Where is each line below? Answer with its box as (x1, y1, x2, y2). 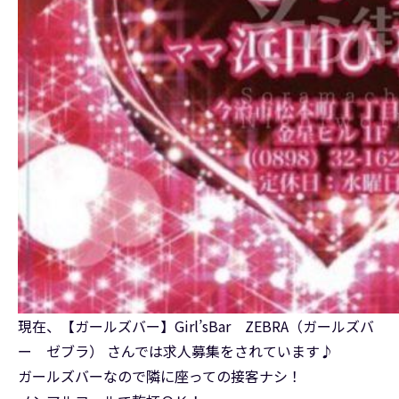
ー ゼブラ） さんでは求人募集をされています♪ (18, 340, 334, 362)
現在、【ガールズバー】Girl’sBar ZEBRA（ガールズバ (18, 315, 374, 338)
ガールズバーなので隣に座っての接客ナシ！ (18, 365, 302, 387)
